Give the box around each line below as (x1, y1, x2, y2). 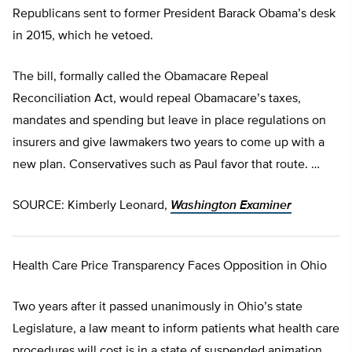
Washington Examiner (170, 200, 291, 213)
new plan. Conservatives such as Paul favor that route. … (13, 159, 320, 172)
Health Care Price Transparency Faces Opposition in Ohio (13, 260, 327, 273)
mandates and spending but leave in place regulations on (13, 115, 326, 128)
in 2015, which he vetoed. (13, 30, 153, 43)
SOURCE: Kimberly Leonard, (13, 200, 170, 213)
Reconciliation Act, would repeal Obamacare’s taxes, (13, 93, 301, 106)
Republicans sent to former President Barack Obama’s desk (13, 8, 335, 21)
